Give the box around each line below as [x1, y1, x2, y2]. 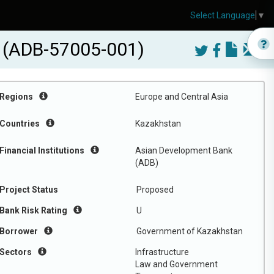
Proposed [136, 185, 174, 194]
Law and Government [135, 259, 218, 269]
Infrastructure [135, 247, 189, 257]
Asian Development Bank [135, 146, 232, 155]
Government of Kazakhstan [136, 226, 243, 236]
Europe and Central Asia [135, 92, 228, 102]
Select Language [190, 10, 255, 21]
